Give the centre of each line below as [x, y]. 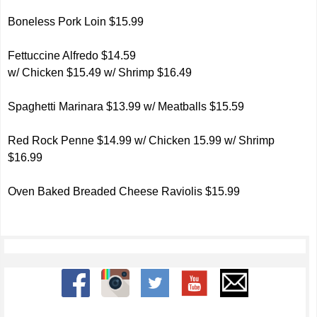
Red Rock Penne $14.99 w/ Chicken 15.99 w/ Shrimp [142, 140]
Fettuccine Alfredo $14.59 [72, 56]
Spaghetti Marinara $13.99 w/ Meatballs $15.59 [126, 106]
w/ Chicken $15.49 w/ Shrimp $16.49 [100, 73]
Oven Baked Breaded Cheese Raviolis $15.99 [124, 191]
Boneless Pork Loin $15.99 [76, 22]
